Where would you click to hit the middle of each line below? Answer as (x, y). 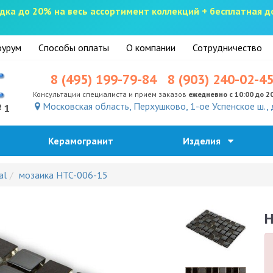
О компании (151, 48)
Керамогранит (84, 141)
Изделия (205, 141)
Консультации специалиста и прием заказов (111, 94)
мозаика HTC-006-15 (63, 175)
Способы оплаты (74, 48)
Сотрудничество (227, 48)
